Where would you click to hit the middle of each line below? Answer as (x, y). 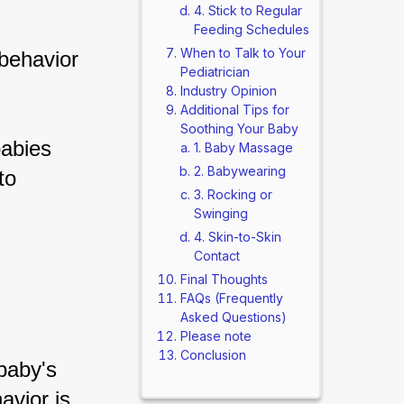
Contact (216, 256)
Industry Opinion (228, 91)
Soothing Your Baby (239, 129)
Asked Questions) (233, 317)
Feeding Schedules (251, 29)
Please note (216, 336)
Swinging (220, 213)
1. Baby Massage (243, 147)
